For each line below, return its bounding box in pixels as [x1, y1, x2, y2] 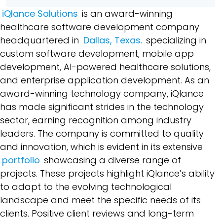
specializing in [144, 34, 207, 46]
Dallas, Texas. [83, 34, 142, 46]
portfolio [1, 153, 40, 166]
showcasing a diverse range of [41, 153, 182, 166]
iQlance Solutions [1, 7, 78, 20]
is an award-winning [79, 7, 173, 20]
